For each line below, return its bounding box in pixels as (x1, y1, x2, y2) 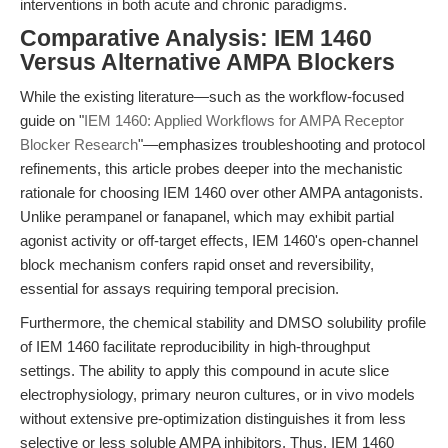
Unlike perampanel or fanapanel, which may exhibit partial (20, 208, 394, 225)
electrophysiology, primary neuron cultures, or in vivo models (20, 386, 415, 403)
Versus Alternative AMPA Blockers (20, 50, 395, 75)
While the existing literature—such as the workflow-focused (20, 88, 404, 105)
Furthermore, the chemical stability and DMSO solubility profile (20, 314, 426, 331)
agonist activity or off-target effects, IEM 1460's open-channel (20, 232, 418, 249)
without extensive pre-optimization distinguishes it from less (20, 410, 406, 427)
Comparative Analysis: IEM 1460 (20, 26, 372, 51)
